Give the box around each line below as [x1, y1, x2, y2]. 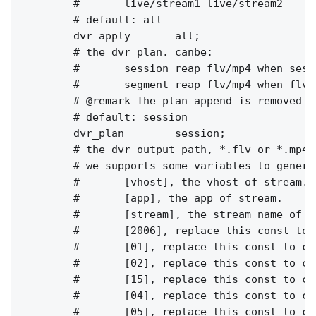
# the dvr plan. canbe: [23, 45, 213, 59]
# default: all [23, 13, 162, 26]
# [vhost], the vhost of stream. [23, 175, 308, 188]
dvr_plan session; [23, 126, 226, 140]
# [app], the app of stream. [23, 191, 283, 205]
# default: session [23, 110, 188, 123]
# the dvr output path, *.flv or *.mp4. [23, 142, 315, 156]
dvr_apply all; [23, 29, 200, 42]
